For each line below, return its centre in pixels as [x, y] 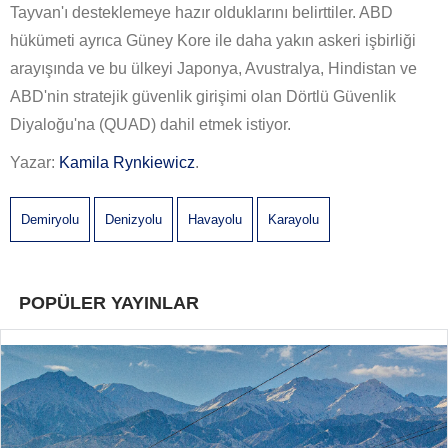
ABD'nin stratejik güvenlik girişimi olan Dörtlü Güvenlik [203, 97]
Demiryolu [50, 220]
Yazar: [34, 163]
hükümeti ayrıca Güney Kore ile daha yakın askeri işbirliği [213, 41]
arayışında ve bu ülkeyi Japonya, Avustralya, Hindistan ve [213, 69]
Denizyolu [133, 220]
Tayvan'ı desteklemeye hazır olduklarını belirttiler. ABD [201, 13]
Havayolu [215, 220]
